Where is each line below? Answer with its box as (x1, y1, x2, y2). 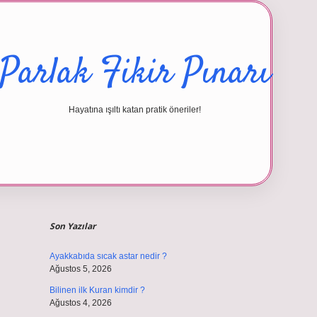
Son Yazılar (49, 220, 96, 232)
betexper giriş (217, 190, 285, 202)
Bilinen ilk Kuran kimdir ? (49, 285, 145, 295)
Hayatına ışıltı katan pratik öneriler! (69, 105, 201, 115)
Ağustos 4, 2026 (49, 298, 112, 308)
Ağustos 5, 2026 (49, 264, 112, 274)
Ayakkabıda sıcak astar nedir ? (49, 251, 167, 261)
